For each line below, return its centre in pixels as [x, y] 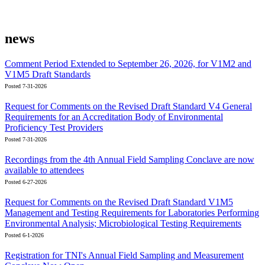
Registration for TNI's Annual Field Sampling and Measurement [124, 255]
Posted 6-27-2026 [26, 182]
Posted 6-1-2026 [24, 235]
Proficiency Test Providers [54, 127]
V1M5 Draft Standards [48, 74]
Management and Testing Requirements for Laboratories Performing [132, 212]
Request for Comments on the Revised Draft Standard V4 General [128, 106]
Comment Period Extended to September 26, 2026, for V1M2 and [128, 63]
